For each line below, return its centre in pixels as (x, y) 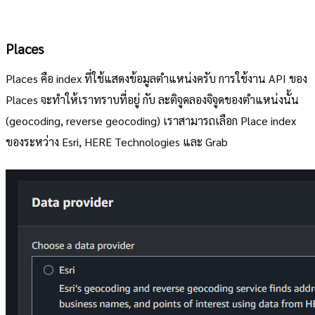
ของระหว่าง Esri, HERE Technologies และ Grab (117, 141)
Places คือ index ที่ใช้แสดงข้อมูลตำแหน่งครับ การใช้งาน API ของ (156, 78)
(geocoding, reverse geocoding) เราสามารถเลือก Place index (151, 120)
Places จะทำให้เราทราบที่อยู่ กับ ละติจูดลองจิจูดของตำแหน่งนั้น (152, 99)
